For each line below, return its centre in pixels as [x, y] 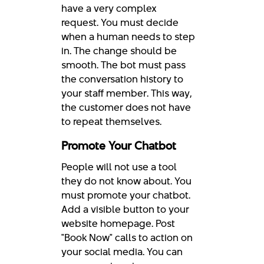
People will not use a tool [119, 166]
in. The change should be [119, 50]
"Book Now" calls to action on [127, 237]
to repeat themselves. [111, 121]
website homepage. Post [118, 223]
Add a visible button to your [125, 209]
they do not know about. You [126, 181]
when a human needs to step [128, 36]
